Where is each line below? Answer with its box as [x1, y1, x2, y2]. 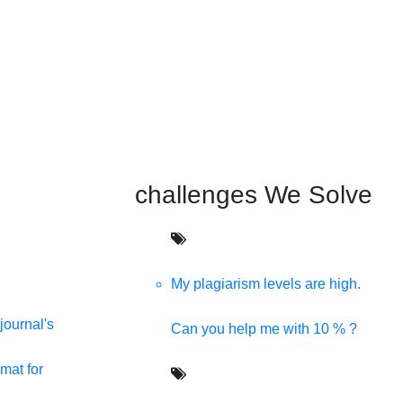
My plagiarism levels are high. [170, 275, 361, 291]
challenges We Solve [134, 180, 372, 209]
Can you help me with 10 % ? [170, 320, 357, 336]
